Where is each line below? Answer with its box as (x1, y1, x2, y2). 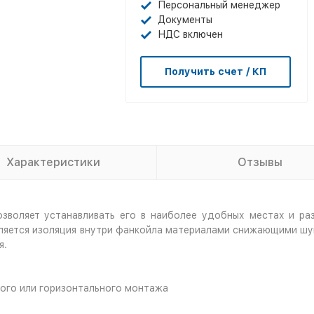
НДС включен (158, 29, 223, 40)
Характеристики (6, 156, 100, 169)
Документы (158, 14, 212, 25)
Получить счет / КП (165, 66, 266, 77)
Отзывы (238, 156, 282, 169)
